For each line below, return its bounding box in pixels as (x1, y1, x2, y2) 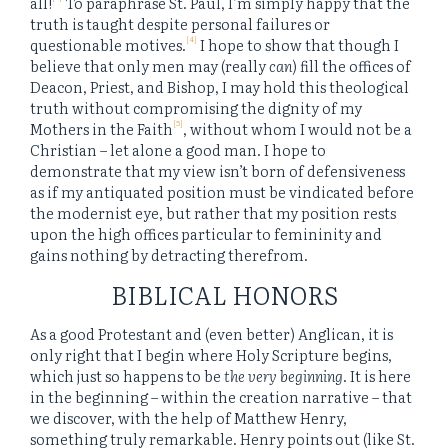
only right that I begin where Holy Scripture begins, (30, 344, 392, 366)
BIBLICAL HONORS (110, 276, 338, 312)
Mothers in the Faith (30, 118, 173, 140)
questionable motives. (30, 34, 186, 56)
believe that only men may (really (30, 55, 269, 77)
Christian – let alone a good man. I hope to (30, 139, 326, 161)
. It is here (343, 365, 411, 387)
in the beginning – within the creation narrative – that (30, 386, 412, 408)
